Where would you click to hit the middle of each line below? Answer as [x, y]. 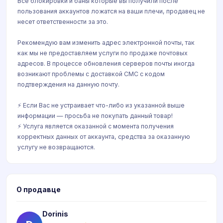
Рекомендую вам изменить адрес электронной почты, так [106, 43]
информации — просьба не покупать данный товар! [95, 116]
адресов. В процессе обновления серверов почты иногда [106, 63]
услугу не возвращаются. [56, 147]
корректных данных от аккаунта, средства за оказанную [104, 137]
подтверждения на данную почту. [68, 84]
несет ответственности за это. [63, 22]
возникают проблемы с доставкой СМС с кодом [91, 74]
